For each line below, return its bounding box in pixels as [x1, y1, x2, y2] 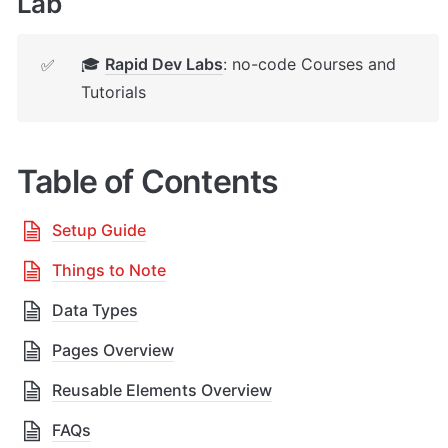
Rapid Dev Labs [104, 53, 223, 74]
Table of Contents [17, 161, 279, 201]
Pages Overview [52, 339, 174, 360]
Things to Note [52, 259, 166, 280]
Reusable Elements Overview [52, 379, 272, 400]
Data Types [52, 299, 138, 320]
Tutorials [80, 81, 146, 102]
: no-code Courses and [222, 53, 396, 74]
